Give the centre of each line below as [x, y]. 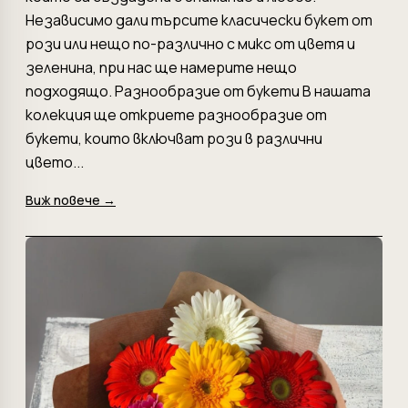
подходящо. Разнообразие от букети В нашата [198, 91]
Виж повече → [71, 199]
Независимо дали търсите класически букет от [199, 20]
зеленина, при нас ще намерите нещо [161, 67]
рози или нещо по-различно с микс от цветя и [190, 43]
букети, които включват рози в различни [174, 138]
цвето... [55, 162]
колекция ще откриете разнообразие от [176, 114]
